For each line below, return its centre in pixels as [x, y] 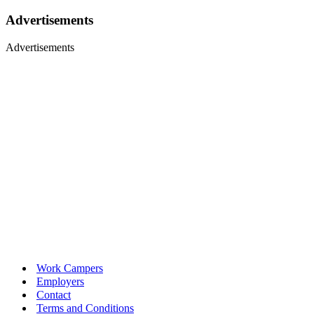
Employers [60, 281]
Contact [54, 294]
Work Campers [70, 268]
